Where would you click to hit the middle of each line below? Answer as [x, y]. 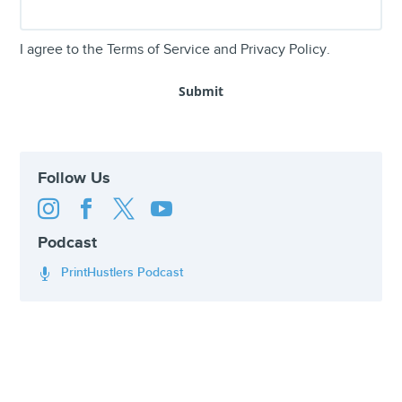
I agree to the [64, 50]
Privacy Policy [284, 50]
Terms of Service [159, 50]
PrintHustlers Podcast [121, 273]
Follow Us [74, 179]
